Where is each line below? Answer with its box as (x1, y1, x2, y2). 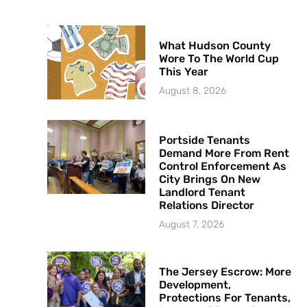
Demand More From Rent (159, 146, 290, 160)
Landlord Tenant (159, 185, 246, 199)
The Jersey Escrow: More (159, 265, 292, 278)
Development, (159, 278, 232, 291)
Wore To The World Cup (159, 52, 280, 66)
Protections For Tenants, (159, 291, 291, 304)
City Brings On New (159, 172, 261, 186)
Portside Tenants (159, 133, 251, 147)
